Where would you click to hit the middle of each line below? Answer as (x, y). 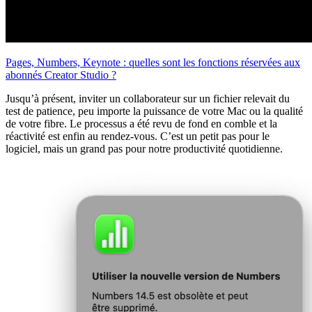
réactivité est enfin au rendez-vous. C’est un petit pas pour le (138, 136)
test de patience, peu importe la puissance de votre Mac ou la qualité (154, 111)
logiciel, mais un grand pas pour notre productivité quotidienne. (144, 148)
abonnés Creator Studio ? (61, 75)
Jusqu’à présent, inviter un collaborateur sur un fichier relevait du (148, 98)
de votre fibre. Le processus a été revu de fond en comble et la (141, 123)
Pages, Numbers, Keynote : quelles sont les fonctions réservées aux (153, 62)
